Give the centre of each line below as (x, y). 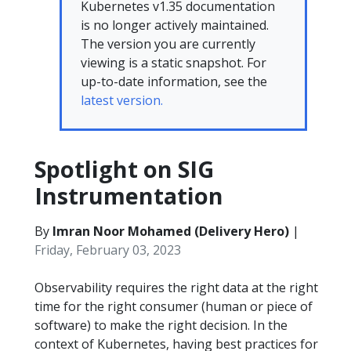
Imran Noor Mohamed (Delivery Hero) (171, 231)
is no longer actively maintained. (175, 25)
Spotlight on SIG (124, 169)
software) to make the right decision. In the (161, 325)
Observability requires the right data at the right (176, 288)
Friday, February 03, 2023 (108, 250)
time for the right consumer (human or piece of (174, 306)
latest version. (122, 100)
